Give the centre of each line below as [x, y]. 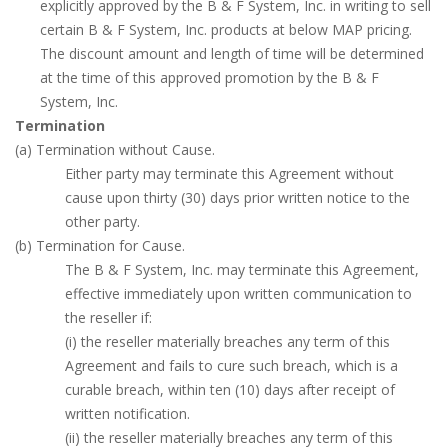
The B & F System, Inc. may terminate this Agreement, [242, 269]
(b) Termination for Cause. [100, 245]
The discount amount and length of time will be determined [232, 53]
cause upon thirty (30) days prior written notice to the [237, 197]
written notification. [127, 413]
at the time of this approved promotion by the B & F [209, 77]
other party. [102, 221]
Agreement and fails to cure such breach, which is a [231, 365]
